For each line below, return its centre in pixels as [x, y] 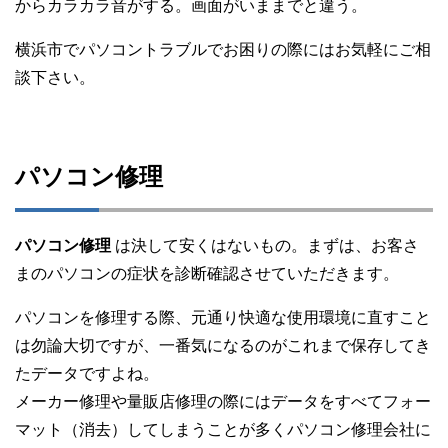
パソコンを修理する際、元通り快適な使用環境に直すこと [223, 318]
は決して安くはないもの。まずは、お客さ [267, 246]
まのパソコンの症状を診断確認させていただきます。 [207, 274]
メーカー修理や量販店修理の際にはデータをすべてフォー [223, 402]
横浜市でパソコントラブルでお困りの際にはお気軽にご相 [223, 50]
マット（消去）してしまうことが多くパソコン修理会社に [223, 430]
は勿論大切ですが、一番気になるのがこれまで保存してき [223, 346]
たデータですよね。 [87, 374]
